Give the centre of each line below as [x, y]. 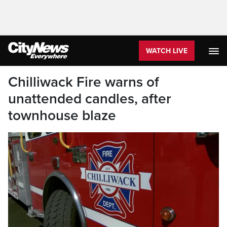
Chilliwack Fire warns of [84, 82]
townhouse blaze [62, 116]
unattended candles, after [90, 99]
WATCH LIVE [167, 51]
